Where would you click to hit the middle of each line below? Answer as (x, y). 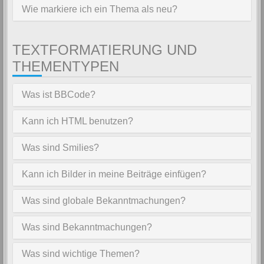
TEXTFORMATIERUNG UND (105, 50)
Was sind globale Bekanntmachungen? (104, 201)
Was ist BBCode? (59, 95)
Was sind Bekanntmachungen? (87, 227)
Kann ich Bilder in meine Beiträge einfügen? (114, 174)
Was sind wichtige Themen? (81, 254)
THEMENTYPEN (66, 66)
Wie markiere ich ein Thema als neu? (100, 9)
